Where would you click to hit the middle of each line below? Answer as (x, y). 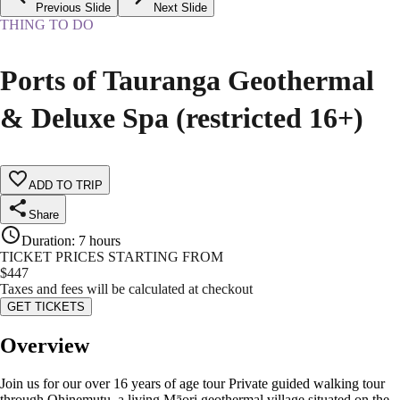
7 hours (100, 241)
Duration (46, 241)
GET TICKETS (46, 307)
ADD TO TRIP (66, 186)
